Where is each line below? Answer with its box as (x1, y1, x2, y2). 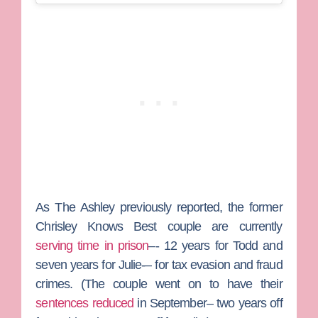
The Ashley (55, 200, 115, 215)
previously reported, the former (114, 200, 283, 215)
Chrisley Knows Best (35, 219, 157, 234)
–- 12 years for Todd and (148, 238, 283, 253)
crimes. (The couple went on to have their (35, 277, 283, 292)
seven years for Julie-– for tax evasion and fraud (35, 258, 283, 273)
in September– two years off (133, 296, 283, 311)
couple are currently (156, 219, 283, 234)
